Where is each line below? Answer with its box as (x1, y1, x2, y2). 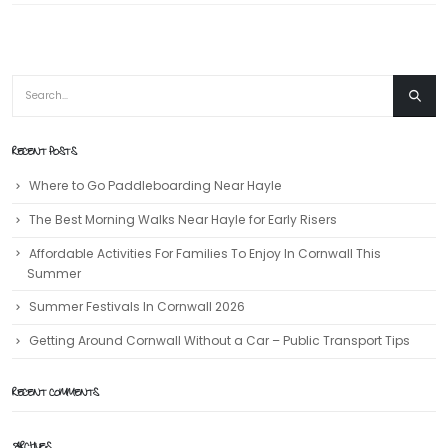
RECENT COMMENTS (12, 384, 99, 406)
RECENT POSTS (12, 143, 76, 165)
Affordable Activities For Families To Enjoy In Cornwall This (29, 244, 381, 262)
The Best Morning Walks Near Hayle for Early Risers (29, 210, 337, 228)
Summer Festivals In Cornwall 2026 (29, 298, 245, 316)
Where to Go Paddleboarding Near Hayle (29, 177, 282, 195)
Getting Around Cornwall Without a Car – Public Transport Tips (29, 331, 410, 349)
